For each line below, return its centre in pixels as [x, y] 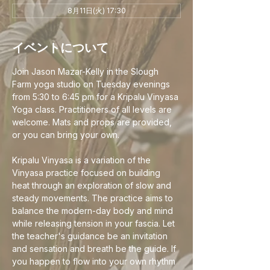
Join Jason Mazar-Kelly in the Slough [86, 71]
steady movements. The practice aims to [94, 198]
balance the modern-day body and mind [94, 211]
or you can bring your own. [66, 135]
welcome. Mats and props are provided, [93, 122]
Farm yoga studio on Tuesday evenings [92, 84]
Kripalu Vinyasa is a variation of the [83, 160]
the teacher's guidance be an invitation [91, 236]
